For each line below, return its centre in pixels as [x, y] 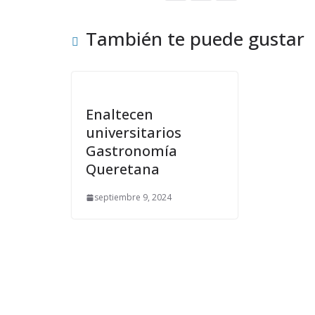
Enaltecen [120, 114]
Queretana [123, 169]
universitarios [134, 133]
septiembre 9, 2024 [133, 197]
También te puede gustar [195, 39]
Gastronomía [131, 151]
